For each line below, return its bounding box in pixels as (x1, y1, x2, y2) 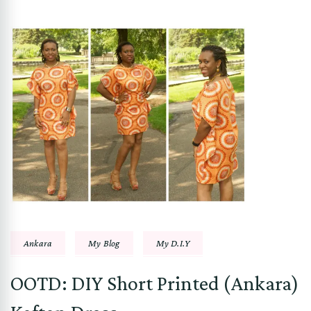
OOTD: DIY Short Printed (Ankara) (10, 271, 299, 294)
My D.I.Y (155, 237, 190, 249)
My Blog (88, 237, 120, 249)
